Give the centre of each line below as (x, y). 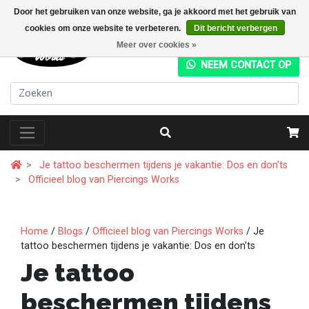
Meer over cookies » (156, 45)
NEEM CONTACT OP (244, 65)
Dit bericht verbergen (235, 28)
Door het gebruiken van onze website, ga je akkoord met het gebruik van (154, 12)
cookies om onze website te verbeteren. (103, 28)
